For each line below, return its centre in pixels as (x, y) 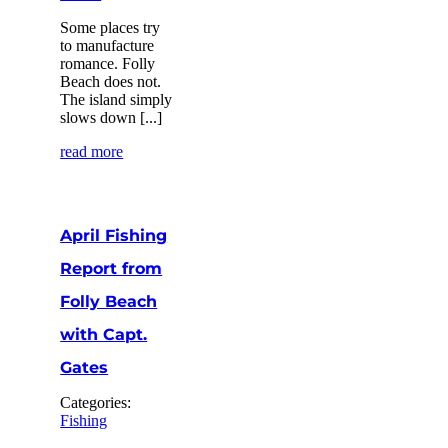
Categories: (96, 402)
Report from (111, 268)
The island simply (116, 99)
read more (92, 151)
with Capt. (104, 334)
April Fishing (114, 235)
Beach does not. (111, 81)
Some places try (110, 27)
